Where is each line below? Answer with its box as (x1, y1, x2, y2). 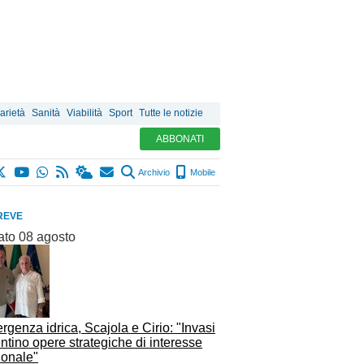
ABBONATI (156, 133, 204, 145)
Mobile (188, 167, 215, 177)
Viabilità (67, 107, 102, 119)
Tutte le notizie (139, 107, 203, 119)
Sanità (32, 107, 60, 119)
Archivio (136, 167, 170, 177)
